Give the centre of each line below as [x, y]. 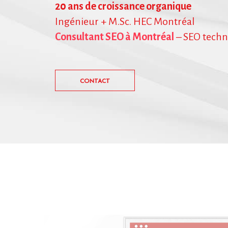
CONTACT [95, 81]
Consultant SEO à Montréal [115, 37]
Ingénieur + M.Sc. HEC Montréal [125, 21]
